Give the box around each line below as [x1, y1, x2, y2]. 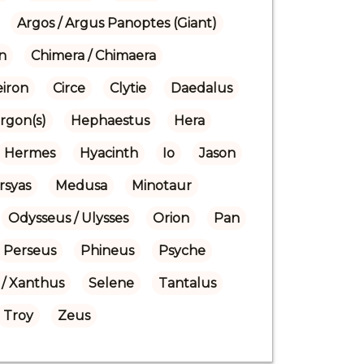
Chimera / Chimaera [30, 47, 156, 63]
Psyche [158, 242, 206, 258]
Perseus [2, 242, 56, 258]
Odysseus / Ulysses [7, 210, 128, 226]
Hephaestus [70, 112, 149, 128]
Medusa [54, 177, 107, 193]
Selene [88, 275, 134, 291]
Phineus [80, 242, 134, 258]
